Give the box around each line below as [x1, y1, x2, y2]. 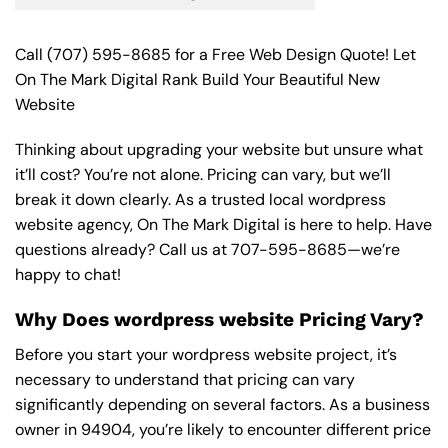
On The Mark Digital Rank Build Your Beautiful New [15, 68, 380, 90]
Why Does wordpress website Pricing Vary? [15, 308, 424, 332]
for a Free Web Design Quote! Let [171, 43, 416, 65]
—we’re [347, 239, 400, 261]
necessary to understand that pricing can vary [15, 368, 355, 390]
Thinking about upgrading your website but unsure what [15, 139, 423, 161]
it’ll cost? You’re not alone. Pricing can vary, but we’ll [15, 164, 391, 186]
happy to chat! [15, 264, 121, 286]
